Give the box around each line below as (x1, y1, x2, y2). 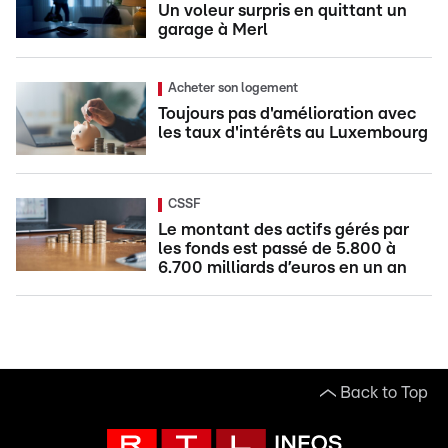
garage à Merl (158, 21, 268, 38)
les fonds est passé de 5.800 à (158, 240, 396, 257)
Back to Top (340, 384, 428, 401)
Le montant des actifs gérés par (158, 221, 409, 238)
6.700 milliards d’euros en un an (158, 259, 407, 276)
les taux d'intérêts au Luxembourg (158, 124, 428, 141)
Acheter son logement (168, 82, 298, 95)
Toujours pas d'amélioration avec (158, 105, 416, 122)
